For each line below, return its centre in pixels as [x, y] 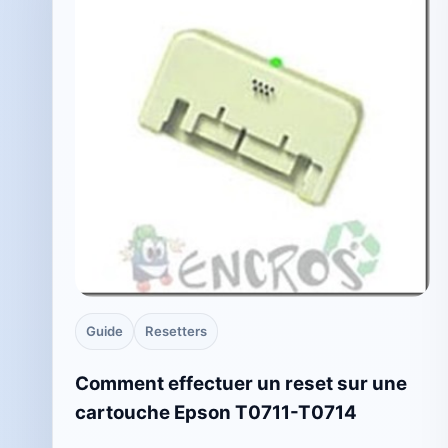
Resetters [176, 331]
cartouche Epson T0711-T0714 [216, 412]
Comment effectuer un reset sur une [241, 383]
